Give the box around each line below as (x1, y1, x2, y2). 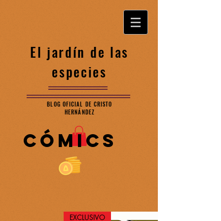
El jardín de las (30, 42, 129, 62)
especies (52, 62, 107, 81)
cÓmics (23, 129, 117, 152)
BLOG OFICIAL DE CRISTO (47, 100, 112, 108)
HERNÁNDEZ (65, 108, 95, 116)
